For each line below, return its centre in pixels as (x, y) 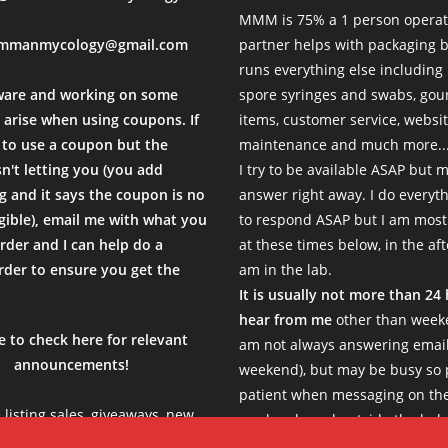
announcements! (71, 364)
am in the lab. (285, 269)
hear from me (285, 319)
